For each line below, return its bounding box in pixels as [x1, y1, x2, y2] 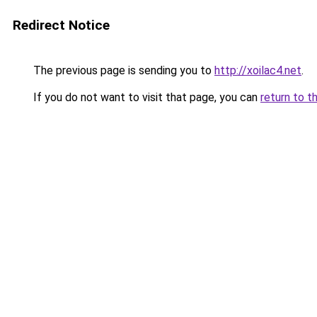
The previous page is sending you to [30, 64, 214, 77]
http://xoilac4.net [214, 64, 301, 77]
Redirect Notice [13, 17, 110, 33]
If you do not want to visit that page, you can [30, 91, 260, 104]
